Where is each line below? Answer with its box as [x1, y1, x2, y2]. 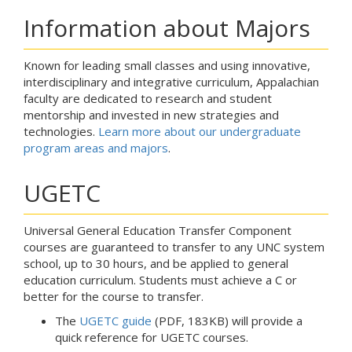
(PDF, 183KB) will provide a [152, 313, 302, 329]
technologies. [24, 123, 98, 140]
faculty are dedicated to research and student [24, 90, 272, 107]
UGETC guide [79, 313, 152, 329]
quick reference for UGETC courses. [55, 329, 248, 346]
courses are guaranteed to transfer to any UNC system [24, 239, 324, 255]
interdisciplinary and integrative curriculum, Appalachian [24, 74, 319, 90]
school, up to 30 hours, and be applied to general [24, 255, 288, 272]
